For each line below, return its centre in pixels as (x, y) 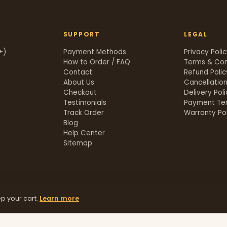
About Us (79, 83)
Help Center (84, 133)
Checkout (80, 93)
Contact (78, 72)
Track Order (83, 113)
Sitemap (78, 143)
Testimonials (85, 103)
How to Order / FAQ (97, 62)
